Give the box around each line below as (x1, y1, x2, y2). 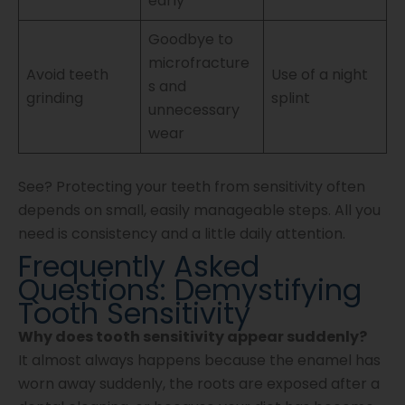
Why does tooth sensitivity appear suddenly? (18, 326, 367, 348)
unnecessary (148, 99, 240, 121)
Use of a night (271, 64, 368, 86)
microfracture (148, 52, 250, 74)
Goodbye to (148, 29, 233, 51)
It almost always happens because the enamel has (18, 350, 381, 372)
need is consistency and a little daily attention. (18, 223, 345, 245)
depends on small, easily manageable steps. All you (18, 200, 381, 221)
